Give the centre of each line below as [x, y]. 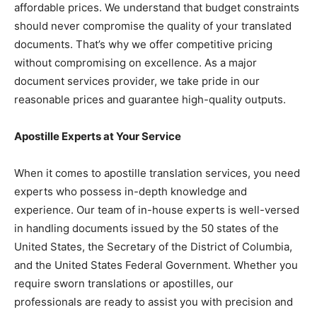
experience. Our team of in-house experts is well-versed [157, 210]
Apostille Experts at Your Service [98, 136]
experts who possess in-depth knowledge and [131, 191]
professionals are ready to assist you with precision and [154, 302]
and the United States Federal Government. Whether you [156, 265]
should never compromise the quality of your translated [153, 26]
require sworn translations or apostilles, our [124, 283]
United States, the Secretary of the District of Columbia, [153, 247]
